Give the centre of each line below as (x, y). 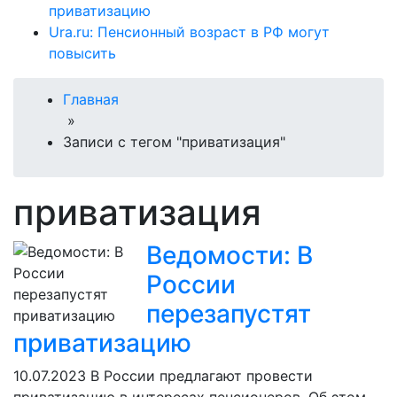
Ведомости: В (230, 256)
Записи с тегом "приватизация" (174, 142)
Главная (91, 100)
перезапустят (229, 314)
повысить (82, 54)
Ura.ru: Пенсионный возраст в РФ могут (189, 32)
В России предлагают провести (199, 376)
